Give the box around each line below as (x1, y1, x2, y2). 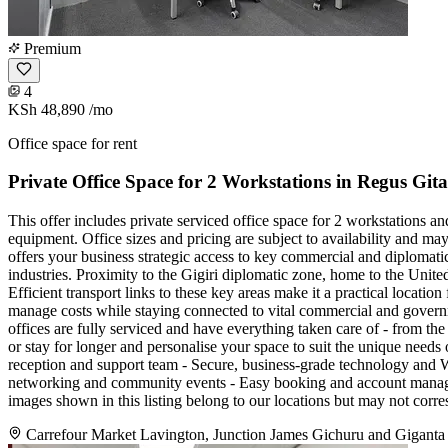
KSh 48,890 (8, 100, 85, 118)
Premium (20, 39, 81, 57)
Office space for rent (8, 134, 137, 152)
